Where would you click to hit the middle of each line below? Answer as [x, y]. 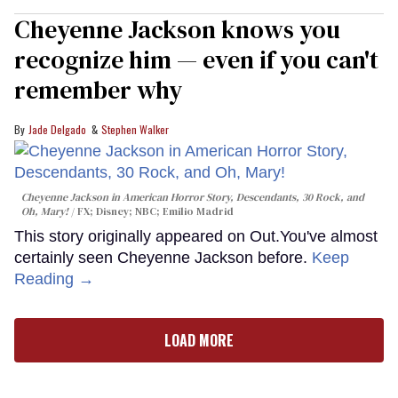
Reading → [54, 279]
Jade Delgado [57, 130]
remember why [98, 90]
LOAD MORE [199, 341]
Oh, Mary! [45, 212]
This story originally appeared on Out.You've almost [196, 237]
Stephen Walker [135, 130]
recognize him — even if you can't [196, 60]
